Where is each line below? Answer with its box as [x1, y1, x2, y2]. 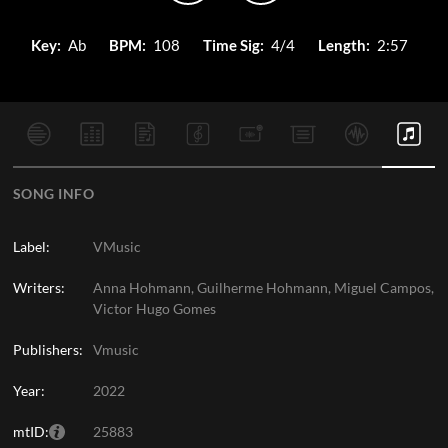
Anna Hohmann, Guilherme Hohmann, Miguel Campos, [92, 279, 434, 296]
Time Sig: [202, 36, 264, 54]
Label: [12, 238, 50, 255]
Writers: [12, 279, 65, 296]
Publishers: [12, 341, 83, 358]
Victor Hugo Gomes [92, 300, 216, 317]
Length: [317, 36, 370, 54]
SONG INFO [12, 185, 95, 202]
